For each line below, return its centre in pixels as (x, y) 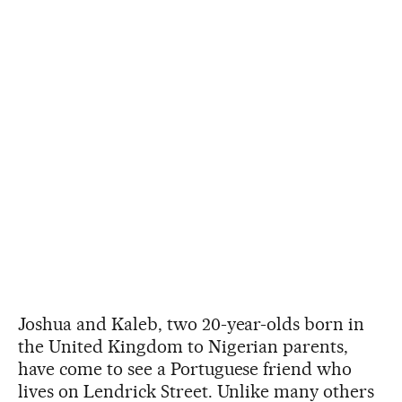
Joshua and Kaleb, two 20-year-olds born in (192, 323)
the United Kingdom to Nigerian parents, (184, 346)
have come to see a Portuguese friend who (185, 368)
